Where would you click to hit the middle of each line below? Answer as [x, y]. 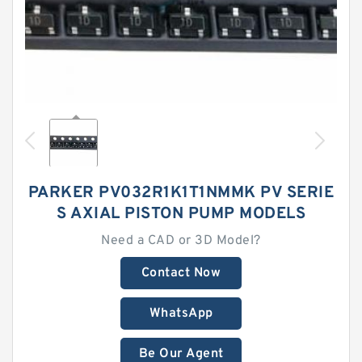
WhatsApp [181, 314]
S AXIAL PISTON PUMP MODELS [181, 214]
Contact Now [181, 273]
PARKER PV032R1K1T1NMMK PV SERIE [181, 193]
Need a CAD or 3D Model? [181, 241]
